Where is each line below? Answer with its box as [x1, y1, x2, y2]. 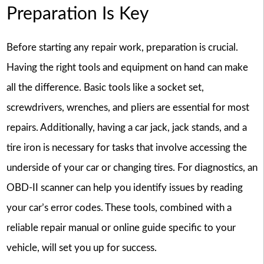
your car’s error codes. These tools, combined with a [6, 203, 232, 213]
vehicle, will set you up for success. [6, 243, 157, 253]
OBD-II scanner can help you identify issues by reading [6, 183, 243, 193]
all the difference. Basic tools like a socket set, [6, 82, 204, 93]
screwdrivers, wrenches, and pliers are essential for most [6, 103, 249, 113]
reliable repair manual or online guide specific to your [6, 223, 236, 233]
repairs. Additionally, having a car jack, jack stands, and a [6, 123, 247, 133]
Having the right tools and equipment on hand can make [6, 62, 248, 73]
